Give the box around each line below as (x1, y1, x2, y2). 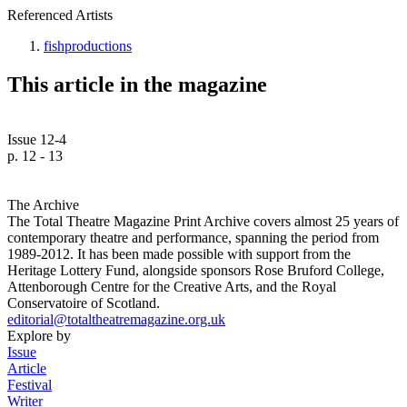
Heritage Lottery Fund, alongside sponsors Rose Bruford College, (7, 262, 384, 278)
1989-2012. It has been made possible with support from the (7, 245, 351, 262)
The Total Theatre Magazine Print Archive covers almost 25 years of (7, 213, 399, 229)
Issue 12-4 (7, 131, 66, 147)
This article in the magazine (7, 72, 267, 96)
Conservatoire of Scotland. (7, 294, 160, 311)
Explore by (7, 327, 71, 343)
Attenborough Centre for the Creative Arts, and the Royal (7, 278, 336, 294)
